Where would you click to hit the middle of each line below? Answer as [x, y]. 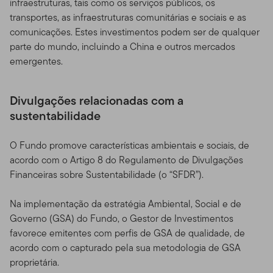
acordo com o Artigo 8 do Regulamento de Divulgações [126, 160]
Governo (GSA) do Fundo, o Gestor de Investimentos [122, 218]
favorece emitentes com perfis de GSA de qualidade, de [127, 233]
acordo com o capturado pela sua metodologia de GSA [125, 247]
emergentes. [36, 61]
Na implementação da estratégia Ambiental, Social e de [126, 204]
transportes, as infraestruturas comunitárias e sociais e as [128, 17]
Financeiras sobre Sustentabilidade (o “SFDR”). [108, 174]
